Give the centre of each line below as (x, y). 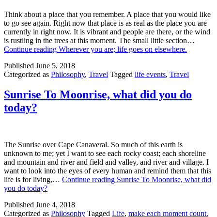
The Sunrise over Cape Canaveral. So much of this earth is (93, 145)
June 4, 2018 (55, 205)
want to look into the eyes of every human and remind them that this (108, 171)
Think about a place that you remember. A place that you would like (107, 14)
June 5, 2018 (55, 65)
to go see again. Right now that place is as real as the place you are (105, 23)
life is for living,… (33, 180)
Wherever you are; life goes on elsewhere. (123, 49)
